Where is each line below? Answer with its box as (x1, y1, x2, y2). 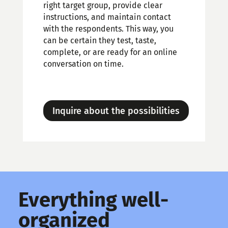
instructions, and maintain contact (43, 12, 171, 22)
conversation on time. (43, 59, 124, 69)
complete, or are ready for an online (43, 47, 177, 58)
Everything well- (18, 187, 168, 212)
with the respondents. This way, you (43, 24, 174, 34)
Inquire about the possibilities (52, 105, 180, 117)
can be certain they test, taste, (43, 36, 156, 46)
